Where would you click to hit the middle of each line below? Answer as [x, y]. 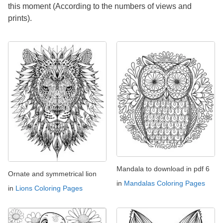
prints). [20, 18]
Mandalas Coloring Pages [165, 183]
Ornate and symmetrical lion [52, 173]
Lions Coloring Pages [49, 188]
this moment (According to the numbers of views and [100, 6]
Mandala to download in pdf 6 [163, 169]
